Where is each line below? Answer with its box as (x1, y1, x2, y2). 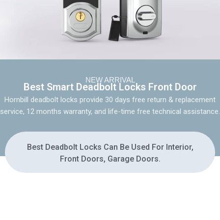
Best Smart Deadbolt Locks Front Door (23, 81, 197, 93)
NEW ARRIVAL (85, 76, 135, 84)
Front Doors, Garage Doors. (59, 154, 161, 164)
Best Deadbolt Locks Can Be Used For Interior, (27, 142, 193, 152)
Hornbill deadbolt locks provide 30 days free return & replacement (4, 95, 216, 105)
